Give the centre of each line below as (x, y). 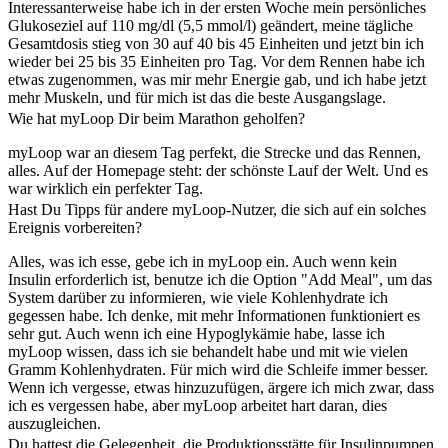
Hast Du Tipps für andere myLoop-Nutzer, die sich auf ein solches (217, 209)
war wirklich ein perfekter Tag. (105, 188)
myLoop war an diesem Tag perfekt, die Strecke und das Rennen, (214, 152)
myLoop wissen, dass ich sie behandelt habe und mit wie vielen (208, 351)
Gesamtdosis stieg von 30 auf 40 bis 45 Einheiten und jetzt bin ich (216, 43)
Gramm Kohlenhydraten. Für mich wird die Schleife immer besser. (218, 369)
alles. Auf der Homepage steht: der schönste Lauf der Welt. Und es (218, 170)
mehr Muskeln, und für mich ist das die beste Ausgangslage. (197, 97)
